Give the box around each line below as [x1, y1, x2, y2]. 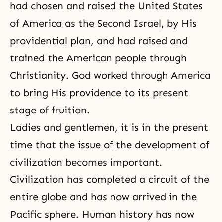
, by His [161, 17, 197, 30]
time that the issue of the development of [10, 139, 209, 151]
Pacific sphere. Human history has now [10, 208, 194, 221]
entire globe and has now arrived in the [10, 191, 197, 203]
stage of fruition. [10, 104, 90, 116]
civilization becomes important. [10, 156, 162, 168]
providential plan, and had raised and [10, 35, 188, 47]
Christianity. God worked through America [10, 69, 211, 82]
